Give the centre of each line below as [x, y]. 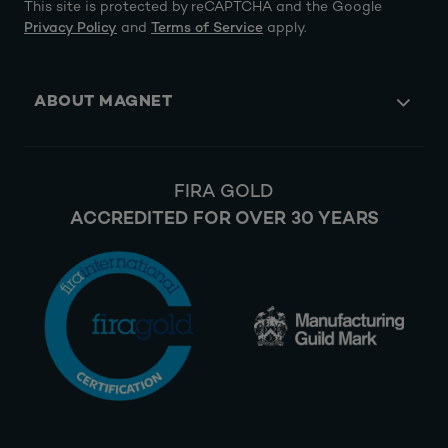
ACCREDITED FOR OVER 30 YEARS [224, 219]
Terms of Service [207, 29]
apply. [285, 29]
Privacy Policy [70, 29]
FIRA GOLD [224, 193]
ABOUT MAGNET [103, 103]
